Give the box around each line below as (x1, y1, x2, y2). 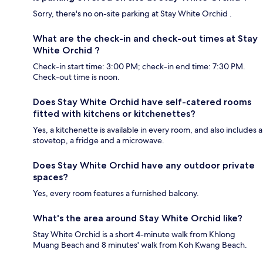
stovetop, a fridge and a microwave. (33, 135, 164, 146)
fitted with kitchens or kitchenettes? (33, 108, 195, 120)
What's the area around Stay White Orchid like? (33, 213, 242, 224)
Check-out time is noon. (33, 72, 120, 83)
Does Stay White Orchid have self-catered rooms (33, 96, 251, 108)
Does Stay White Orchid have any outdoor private (33, 160, 255, 171)
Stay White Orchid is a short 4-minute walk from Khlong (33, 229, 235, 240)
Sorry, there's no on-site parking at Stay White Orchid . (33, 8, 232, 19)
